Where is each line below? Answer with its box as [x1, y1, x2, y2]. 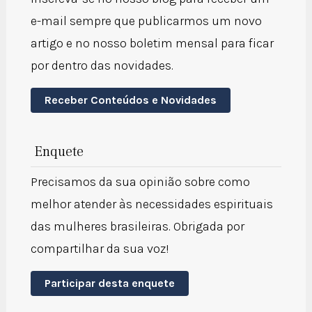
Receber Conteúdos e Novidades [44, 93, 217, 107]
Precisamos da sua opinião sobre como [30, 173, 250, 189]
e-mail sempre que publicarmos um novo [30, 13, 262, 29]
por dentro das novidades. [30, 57, 173, 73]
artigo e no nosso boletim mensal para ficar [30, 35, 274, 51]
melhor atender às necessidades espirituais [30, 196, 273, 212]
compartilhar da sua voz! [30, 240, 169, 256]
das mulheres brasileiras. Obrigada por [30, 218, 244, 234]
